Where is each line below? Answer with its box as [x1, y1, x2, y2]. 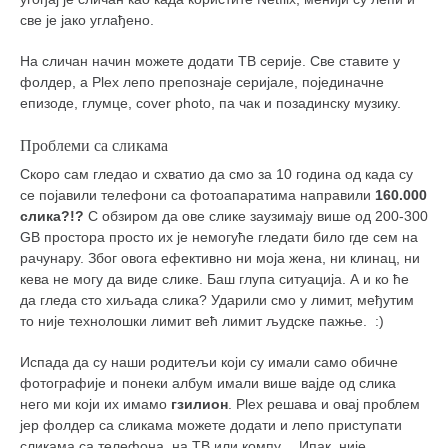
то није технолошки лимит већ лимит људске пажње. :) [20, 313, 384, 330]
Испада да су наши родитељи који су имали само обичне [20, 354, 398, 371]
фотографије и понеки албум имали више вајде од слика [20, 375, 396, 392]
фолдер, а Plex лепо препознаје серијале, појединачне [20, 74, 384, 91]
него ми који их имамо [20, 396, 171, 413]
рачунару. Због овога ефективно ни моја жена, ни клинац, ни [20, 250, 420, 267]
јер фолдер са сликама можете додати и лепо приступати [20, 417, 402, 434]
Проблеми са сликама [20, 134, 168, 156]
